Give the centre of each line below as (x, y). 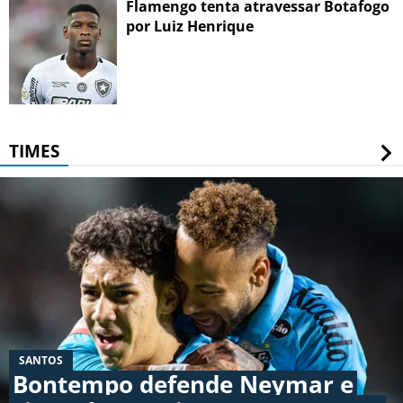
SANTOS (41, 361)
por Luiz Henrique (190, 27)
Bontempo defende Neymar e (183, 385)
